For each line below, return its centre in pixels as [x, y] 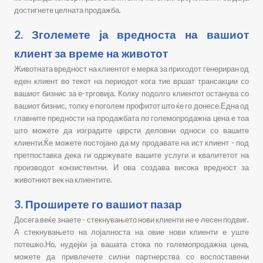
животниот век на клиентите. [63, 180]
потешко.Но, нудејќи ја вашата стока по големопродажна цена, [131, 244]
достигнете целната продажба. [68, 10]
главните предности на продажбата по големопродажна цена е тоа [131, 118]
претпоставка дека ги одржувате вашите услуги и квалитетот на [131, 155]
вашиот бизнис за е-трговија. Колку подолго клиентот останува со [131, 93]
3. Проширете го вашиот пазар [98, 204]
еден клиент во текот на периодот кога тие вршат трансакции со [131, 81]
